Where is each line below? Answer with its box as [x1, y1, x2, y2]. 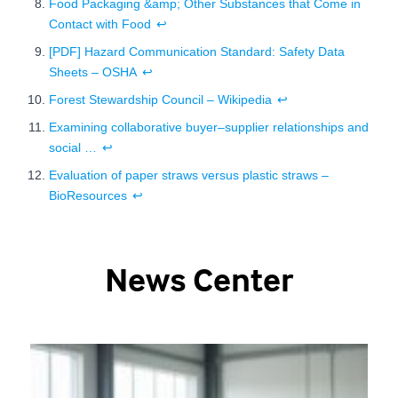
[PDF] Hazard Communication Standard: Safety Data [49, 44, 345, 59]
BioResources [49, 188, 127, 203]
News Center [105, 259, 293, 299]
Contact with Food [49, 17, 151, 31]
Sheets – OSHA [49, 65, 137, 79]
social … [49, 140, 97, 155]
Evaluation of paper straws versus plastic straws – [49, 168, 329, 182]
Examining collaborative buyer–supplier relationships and [49, 120, 369, 134]
